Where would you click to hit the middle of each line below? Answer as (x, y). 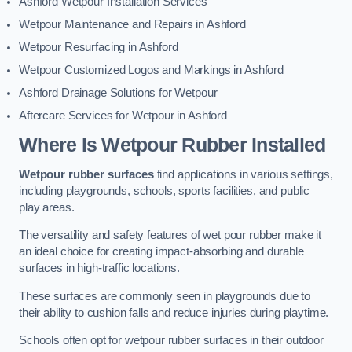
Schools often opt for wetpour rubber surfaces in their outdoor (171, 341)
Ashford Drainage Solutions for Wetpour (118, 93)
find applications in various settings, (244, 174)
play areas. (47, 207)
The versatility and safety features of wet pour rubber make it (170, 235)
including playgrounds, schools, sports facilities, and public (165, 191)
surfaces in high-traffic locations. (99, 268)
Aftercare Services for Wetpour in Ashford (123, 116)
